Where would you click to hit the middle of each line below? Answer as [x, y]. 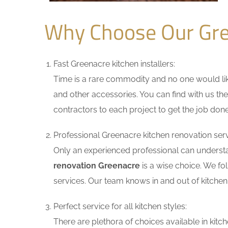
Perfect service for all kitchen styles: [120, 206]
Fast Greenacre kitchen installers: [114, 64]
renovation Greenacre [97, 166]
